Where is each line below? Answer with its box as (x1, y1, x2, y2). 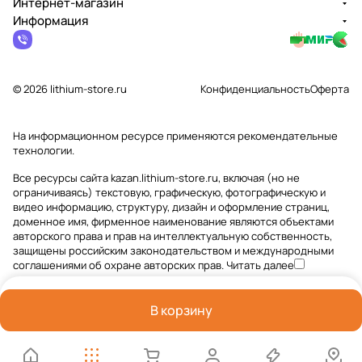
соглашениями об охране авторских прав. (13, 258, 226, 272)
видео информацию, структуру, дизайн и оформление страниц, (13, 200, 330, 214)
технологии (13, 143, 72, 158)
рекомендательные (238, 128, 338, 143)
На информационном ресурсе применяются (13, 128, 238, 143)
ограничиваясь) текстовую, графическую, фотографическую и (13, 185, 326, 200)
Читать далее (226, 258, 294, 272)
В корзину (149, 301, 213, 319)
